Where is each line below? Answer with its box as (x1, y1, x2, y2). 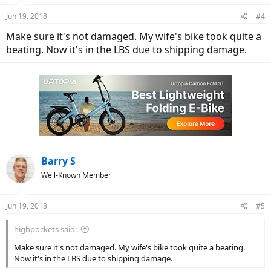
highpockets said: (14, 224, 77, 235)
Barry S (41, 154, 76, 168)
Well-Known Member (41, 170, 111, 180)
